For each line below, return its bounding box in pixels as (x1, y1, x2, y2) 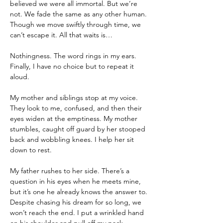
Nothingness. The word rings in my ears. (10, 51, 138, 60)
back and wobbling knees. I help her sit (10, 135, 136, 144)
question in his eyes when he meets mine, (10, 177, 143, 186)
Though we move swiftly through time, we (10, 20, 143, 29)
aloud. (10, 72, 29, 81)
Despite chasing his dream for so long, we (10, 198, 143, 207)
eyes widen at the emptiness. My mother (10, 114, 139, 123)
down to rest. (10, 145, 52, 154)
